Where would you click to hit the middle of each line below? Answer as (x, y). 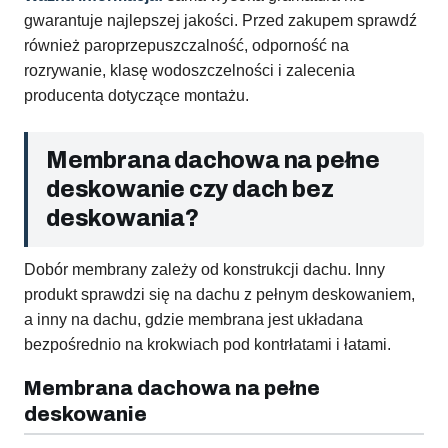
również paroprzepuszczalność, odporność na (186, 46)
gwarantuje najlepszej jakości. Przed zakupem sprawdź (220, 21)
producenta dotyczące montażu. (136, 96)
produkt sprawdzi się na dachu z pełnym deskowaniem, (219, 295)
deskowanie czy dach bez (190, 190)
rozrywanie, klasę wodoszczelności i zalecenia (189, 71)
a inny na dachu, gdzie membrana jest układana (193, 320)
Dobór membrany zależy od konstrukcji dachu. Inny (204, 270)
